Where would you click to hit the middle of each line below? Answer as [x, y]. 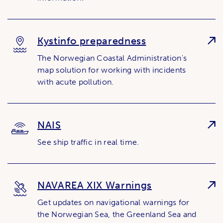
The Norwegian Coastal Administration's [112, 58]
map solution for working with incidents [112, 70]
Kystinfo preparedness [92, 41]
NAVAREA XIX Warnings [95, 185]
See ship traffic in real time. [88, 142]
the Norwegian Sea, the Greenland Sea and [117, 214]
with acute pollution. [76, 82]
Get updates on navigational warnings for [113, 202]
